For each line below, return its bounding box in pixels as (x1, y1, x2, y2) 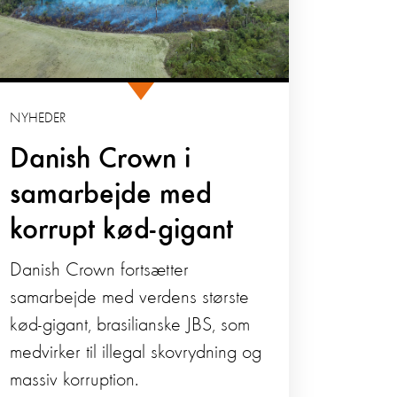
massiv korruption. (10, 370, 139, 390)
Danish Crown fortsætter (10, 260, 190, 280)
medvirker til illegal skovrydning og (10, 342, 262, 362)
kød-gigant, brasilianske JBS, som (10, 315, 251, 335)
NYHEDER (10, 111, 66, 126)
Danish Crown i (10, 144, 191, 175)
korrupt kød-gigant (10, 214, 234, 245)
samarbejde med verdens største (10, 287, 250, 307)
